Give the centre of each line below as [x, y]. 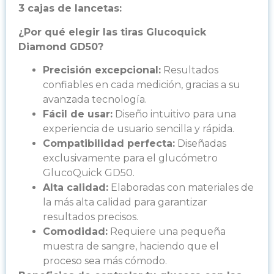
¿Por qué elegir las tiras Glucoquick [112, 32]
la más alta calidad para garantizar [125, 202]
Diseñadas [201, 144]
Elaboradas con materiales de [181, 188]
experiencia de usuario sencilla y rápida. [139, 129]
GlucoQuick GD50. [89, 173]
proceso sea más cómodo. [105, 261]
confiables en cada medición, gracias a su [142, 85]
